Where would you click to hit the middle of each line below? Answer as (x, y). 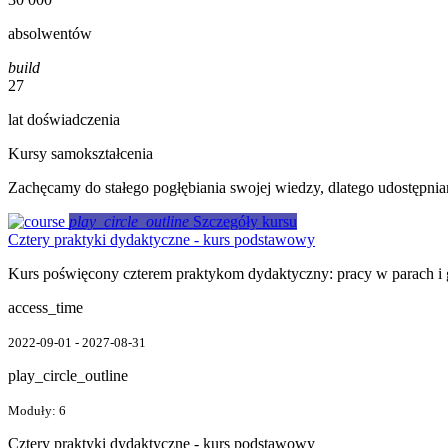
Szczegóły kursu (245, 221)
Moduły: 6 (37, 410)
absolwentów (50, 33)
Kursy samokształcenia (80, 153)
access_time (45, 307)
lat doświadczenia (64, 119)
